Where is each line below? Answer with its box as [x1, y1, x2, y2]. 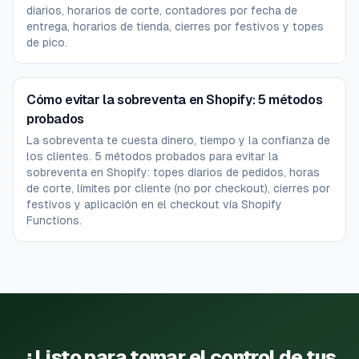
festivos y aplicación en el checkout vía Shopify [26, 198, 282, 212]
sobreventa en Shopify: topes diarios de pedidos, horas [26, 166, 320, 179]
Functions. [26, 214, 82, 228]
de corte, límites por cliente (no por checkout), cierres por [26, 182, 330, 196]
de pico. [26, 36, 67, 50]
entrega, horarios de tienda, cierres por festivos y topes [26, 20, 324, 34]
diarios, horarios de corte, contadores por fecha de [26, 4, 297, 18]
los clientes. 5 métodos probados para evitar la [26, 150, 278, 163]
